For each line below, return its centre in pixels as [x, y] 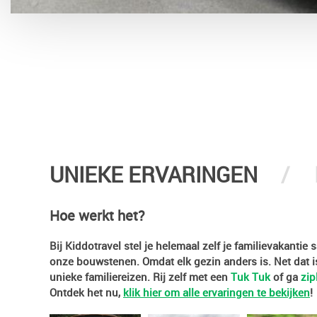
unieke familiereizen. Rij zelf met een [140, 277]
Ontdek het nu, [86, 293]
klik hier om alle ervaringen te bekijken [217, 293]
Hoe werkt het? [97, 216]
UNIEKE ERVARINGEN [154, 175]
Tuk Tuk [250, 277]
